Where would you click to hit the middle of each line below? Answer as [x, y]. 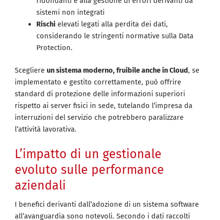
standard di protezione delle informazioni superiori [100, 94]
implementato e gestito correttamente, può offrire [98, 82]
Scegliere [31, 70]
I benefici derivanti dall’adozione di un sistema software [107, 205]
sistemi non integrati [70, 13]
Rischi [46, 24]
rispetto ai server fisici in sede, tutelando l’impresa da [104, 106]
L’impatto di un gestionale [88, 154]
